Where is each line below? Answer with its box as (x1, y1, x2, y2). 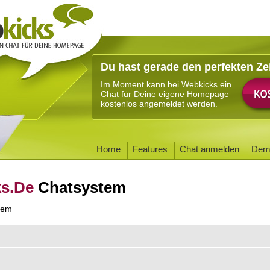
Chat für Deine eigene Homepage (101, 89, 229, 99)
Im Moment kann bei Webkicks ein (101, 80, 231, 89)
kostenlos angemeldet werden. (101, 99, 218, 108)
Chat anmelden (180, 144, 239, 154)
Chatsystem (38, 178, 126, 196)
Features (133, 144, 168, 154)
